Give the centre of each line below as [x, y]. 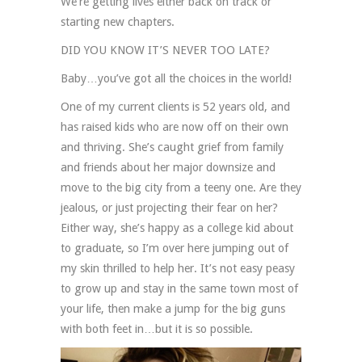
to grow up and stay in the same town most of [179, 288]
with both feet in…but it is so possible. [157, 328]
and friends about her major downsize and [168, 167]
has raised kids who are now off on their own [175, 126]
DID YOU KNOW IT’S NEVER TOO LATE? [165, 50]
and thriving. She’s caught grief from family [172, 147]
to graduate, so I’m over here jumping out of [175, 248]
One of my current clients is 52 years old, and [175, 106]
